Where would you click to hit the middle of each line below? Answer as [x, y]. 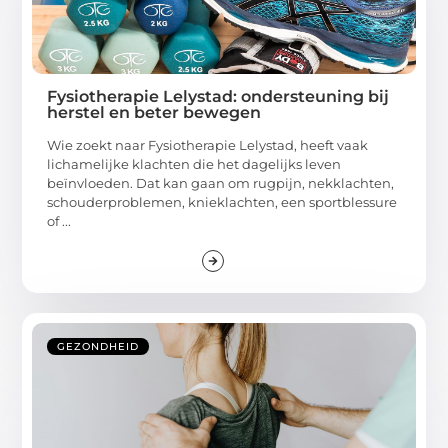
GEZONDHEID [98, 347]
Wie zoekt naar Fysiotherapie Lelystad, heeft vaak [208, 145]
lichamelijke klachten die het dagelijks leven [194, 164]
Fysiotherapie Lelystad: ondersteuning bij [218, 97]
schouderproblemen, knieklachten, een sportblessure [222, 202]
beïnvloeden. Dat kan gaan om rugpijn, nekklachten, [221, 183]
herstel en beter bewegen [154, 113]
